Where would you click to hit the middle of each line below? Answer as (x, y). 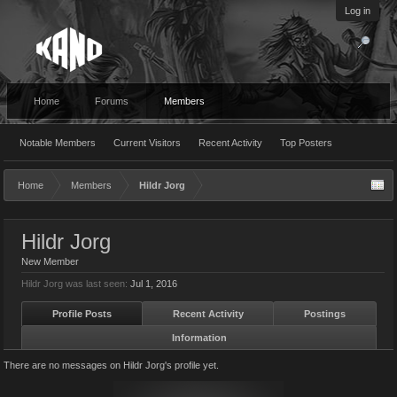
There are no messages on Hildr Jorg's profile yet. (111, 365)
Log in (358, 11)
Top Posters (306, 143)
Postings (325, 314)
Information (199, 338)
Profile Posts (82, 314)
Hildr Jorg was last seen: (74, 284)
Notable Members (58, 143)
